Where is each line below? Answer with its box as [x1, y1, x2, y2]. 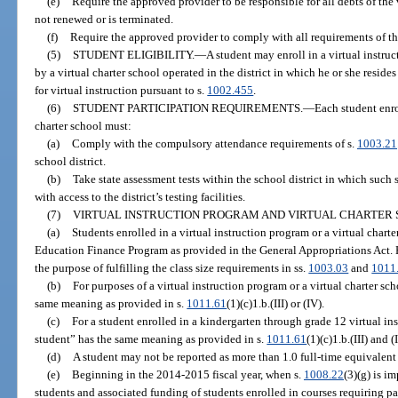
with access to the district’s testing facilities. [35, 190, 246, 204]
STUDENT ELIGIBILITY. [72, 48, 195, 62]
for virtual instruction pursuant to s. [35, 84, 208, 98]
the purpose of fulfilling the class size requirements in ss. [35, 261, 309, 275]
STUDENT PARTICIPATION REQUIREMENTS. [72, 101, 303, 115]
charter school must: [35, 119, 132, 133]
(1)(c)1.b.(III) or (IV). [227, 297, 325, 311]
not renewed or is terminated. [35, 12, 174, 27]
